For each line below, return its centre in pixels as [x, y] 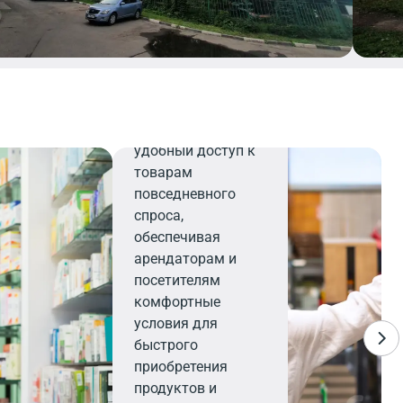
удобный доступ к [195, 151]
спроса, [159, 215]
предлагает [173, 129]
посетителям [178, 280]
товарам [164, 172]
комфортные [178, 302]
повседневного [185, 194]
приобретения [181, 367]
